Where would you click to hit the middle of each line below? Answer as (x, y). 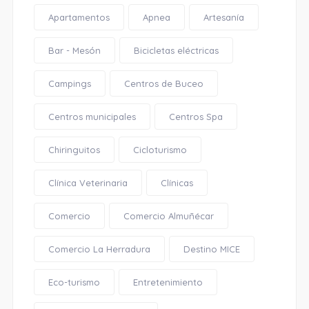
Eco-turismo (74, 282)
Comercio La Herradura (99, 249)
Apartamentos (79, 17)
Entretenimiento (168, 282)
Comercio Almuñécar (168, 216)
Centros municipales (92, 117)
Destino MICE (211, 249)
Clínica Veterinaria (88, 183)
